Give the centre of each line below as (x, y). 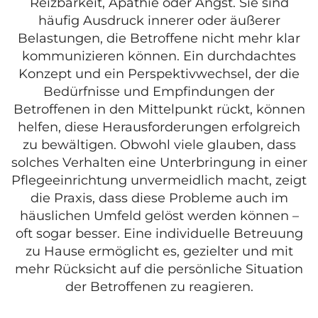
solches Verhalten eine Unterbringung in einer (159, 162)
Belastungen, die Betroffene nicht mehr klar (159, 38)
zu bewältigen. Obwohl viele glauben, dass (159, 144)
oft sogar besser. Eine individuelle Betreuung (159, 233)
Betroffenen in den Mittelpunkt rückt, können (159, 109)
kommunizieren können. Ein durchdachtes (159, 56)
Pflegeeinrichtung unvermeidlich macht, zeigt (159, 180)
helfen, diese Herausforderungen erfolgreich (159, 127)
